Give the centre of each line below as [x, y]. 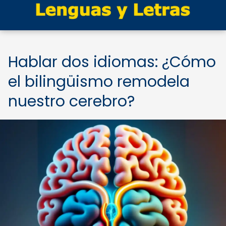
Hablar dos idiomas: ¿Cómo [112, 62]
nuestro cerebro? [71, 101]
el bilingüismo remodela [99, 82]
